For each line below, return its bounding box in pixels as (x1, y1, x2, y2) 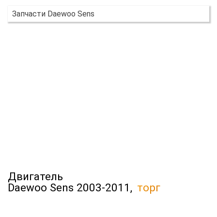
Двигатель (8, 170, 63, 183)
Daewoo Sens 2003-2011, (8, 181, 135, 194)
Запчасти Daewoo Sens (12, 9, 94, 18)
